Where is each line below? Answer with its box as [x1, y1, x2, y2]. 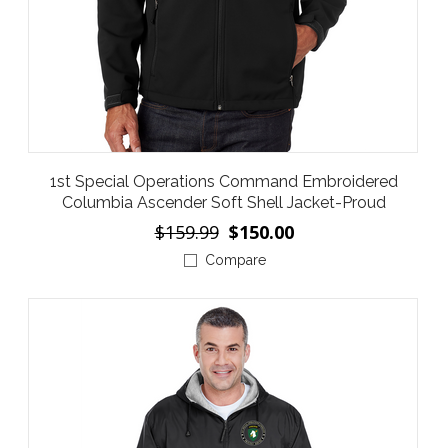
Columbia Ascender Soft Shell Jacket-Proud [62, 192, 386, 212]
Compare [204, 251, 266, 268]
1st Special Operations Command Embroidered [50, 171, 398, 191]
